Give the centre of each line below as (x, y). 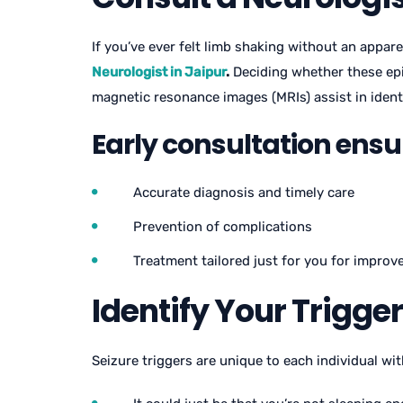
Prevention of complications (223, 227)
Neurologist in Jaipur (159, 72)
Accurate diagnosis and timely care (244, 193)
